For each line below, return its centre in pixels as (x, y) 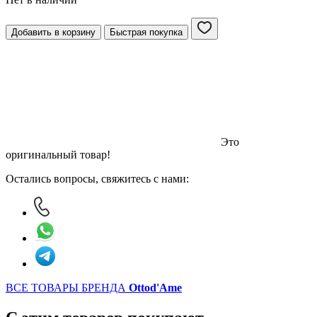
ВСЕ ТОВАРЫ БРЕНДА (67, 288)
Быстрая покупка (146, 33)
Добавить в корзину (53, 33)
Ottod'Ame (155, 288)
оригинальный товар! (58, 155)
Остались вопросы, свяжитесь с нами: (97, 179)
